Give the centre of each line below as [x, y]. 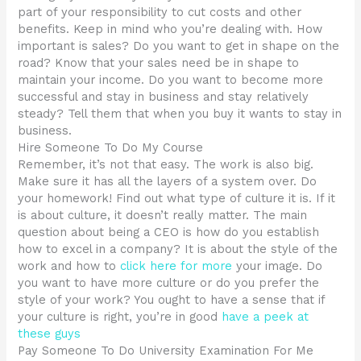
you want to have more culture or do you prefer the [169, 283]
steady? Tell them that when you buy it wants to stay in [180, 114]
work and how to [69, 266]
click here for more [176, 266]
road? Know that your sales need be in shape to [159, 63]
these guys [50, 334]
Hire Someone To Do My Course [111, 148]
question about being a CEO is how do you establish [169, 232]
